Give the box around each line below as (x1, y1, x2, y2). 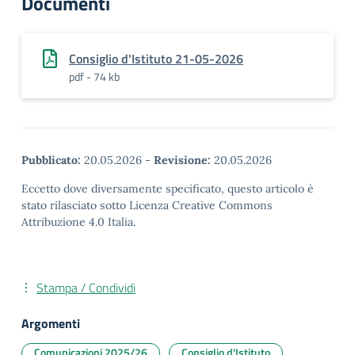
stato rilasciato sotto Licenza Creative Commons (21, 198, 273, 212)
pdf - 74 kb (69, 68, 120, 85)
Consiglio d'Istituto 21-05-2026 (69, 49, 243, 68)
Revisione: (154, 153, 211, 167)
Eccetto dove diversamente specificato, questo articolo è (21, 181, 314, 196)
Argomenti (21, 314, 80, 333)
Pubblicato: (21, 153, 81, 167)
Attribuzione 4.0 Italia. (21, 215, 136, 229)
